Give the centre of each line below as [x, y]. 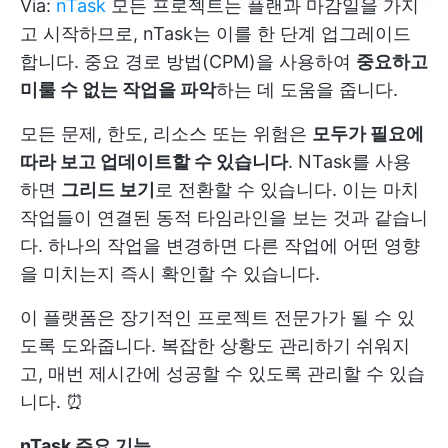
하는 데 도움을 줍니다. [307, 89]
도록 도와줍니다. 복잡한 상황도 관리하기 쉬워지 [215, 345]
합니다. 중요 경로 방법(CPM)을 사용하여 [188, 61]
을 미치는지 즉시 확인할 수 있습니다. [170, 273]
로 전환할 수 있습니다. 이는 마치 [287, 189]
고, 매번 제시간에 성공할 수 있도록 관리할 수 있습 [222, 373]
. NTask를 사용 [349, 161]
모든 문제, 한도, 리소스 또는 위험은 [166, 133]
